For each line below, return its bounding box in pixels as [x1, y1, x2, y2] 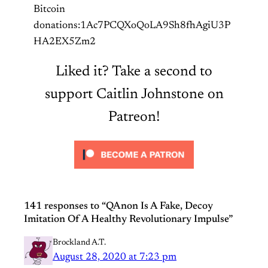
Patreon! [108, 109, 160, 124]
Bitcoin [33, 4, 65, 15]
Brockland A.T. [53, 238, 106, 247]
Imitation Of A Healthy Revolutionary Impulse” [24, 214, 233, 225]
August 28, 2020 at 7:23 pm [53, 251, 176, 263]
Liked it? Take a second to [56, 64, 212, 79]
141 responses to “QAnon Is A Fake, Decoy [24, 200, 213, 212]
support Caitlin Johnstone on [44, 87, 224, 102]
